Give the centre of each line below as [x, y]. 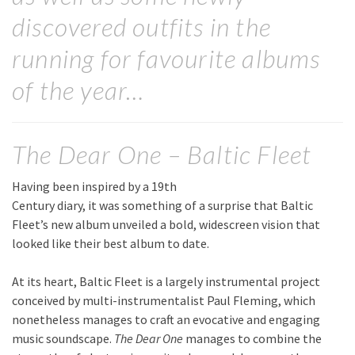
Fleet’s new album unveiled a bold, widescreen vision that [166, 225]
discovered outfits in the [142, 27]
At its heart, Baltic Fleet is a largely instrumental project [166, 282]
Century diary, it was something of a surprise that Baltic [162, 206]
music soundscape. [63, 339]
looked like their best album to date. [111, 244]
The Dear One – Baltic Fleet [162, 154]
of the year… [78, 90]
